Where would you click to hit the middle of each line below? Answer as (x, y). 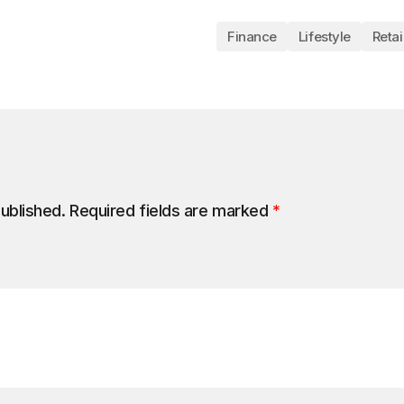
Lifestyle (324, 36)
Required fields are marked (171, 210)
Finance (252, 36)
